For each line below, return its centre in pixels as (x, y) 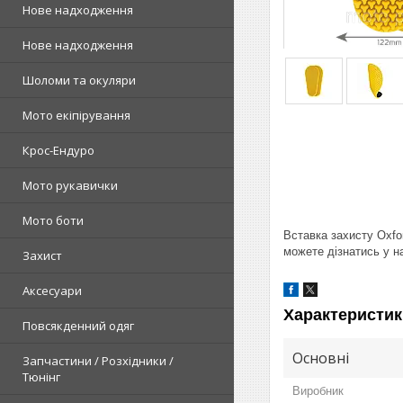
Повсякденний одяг (78, 325)
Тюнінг (41, 376)
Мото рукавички (70, 185)
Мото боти (53, 220)
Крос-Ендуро (58, 150)
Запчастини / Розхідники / (98, 360)
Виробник (318, 390)
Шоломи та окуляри (79, 80)
